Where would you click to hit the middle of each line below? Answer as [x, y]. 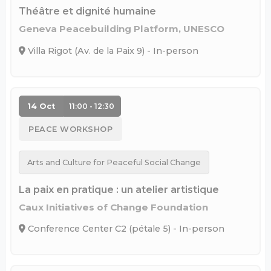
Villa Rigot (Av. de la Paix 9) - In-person [112, 51]
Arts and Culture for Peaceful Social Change [114, 162]
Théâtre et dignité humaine [87, 11]
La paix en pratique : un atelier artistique [119, 189]
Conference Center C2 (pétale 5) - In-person [125, 229]
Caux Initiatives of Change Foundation [113, 207]
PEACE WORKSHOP [70, 129]
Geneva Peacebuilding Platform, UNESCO [122, 29]
